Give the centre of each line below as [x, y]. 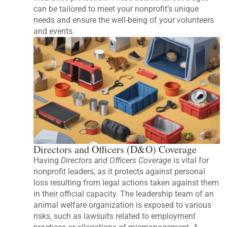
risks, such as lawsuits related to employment [115, 216]
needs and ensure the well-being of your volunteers [124, 20]
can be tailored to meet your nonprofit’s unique [116, 9]
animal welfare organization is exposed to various [123, 205]
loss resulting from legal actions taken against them [126, 182]
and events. [54, 31]
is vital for [190, 160]
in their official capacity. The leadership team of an [124, 194]
